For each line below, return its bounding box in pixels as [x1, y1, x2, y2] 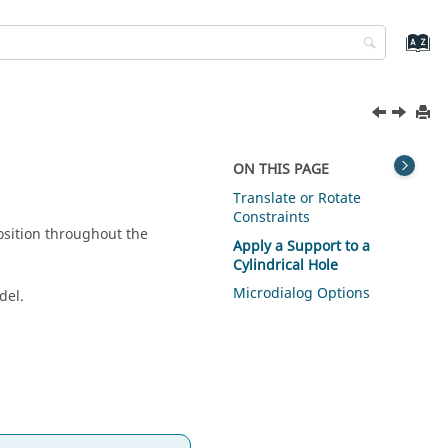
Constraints [233, 206, 311, 228]
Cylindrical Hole [233, 254, 339, 276]
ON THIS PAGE [233, 159, 330, 180]
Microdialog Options [233, 283, 371, 305]
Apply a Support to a [233, 235, 371, 257]
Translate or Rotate [233, 187, 362, 209]
